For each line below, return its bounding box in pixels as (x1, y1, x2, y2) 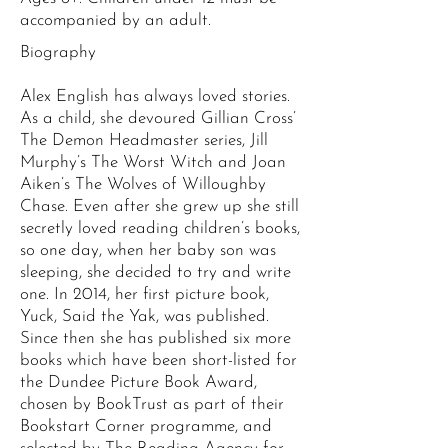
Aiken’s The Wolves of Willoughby (20, 176, 266, 193)
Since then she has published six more (20, 330, 291, 347)
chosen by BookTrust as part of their (20, 396, 284, 413)
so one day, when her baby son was (20, 242, 276, 259)
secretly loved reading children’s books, (20, 220, 300, 237)
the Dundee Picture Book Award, (20, 374, 257, 391)
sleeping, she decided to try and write (20, 264, 291, 281)
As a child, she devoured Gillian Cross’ (20, 110, 296, 127)
